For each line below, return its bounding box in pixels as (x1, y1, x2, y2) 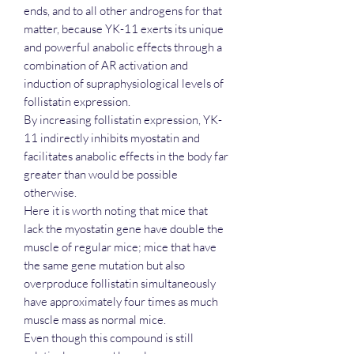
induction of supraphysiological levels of (24, 75, 224, 91)
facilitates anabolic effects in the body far (24, 148, 228, 164)
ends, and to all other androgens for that (24, 2, 222, 18)
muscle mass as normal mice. (24, 311, 166, 327)
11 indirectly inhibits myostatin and (24, 130, 200, 145)
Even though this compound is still (24, 330, 194, 345)
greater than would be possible (24, 166, 178, 182)
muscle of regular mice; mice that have (24, 239, 217, 254)
